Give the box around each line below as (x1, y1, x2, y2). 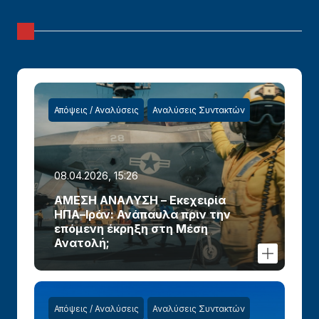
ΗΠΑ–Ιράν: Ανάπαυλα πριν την (54, 206, 231, 221)
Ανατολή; (54, 235, 110, 250)
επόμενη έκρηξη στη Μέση (54, 221, 209, 236)
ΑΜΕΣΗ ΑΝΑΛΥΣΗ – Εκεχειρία (54, 192, 226, 207)
